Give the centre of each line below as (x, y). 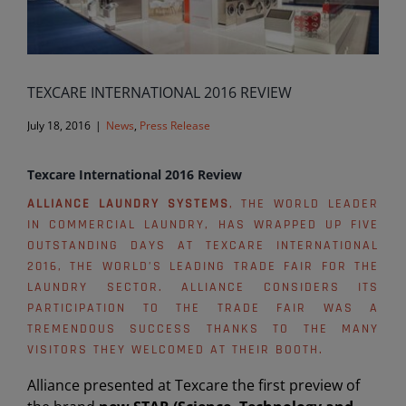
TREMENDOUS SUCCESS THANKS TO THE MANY (203, 329)
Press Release (175, 126)
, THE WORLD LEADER (304, 203)
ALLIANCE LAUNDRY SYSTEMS (128, 203)
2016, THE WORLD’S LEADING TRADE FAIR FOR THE (203, 266)
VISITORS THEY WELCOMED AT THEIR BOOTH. (175, 349)
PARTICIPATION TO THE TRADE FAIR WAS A (203, 308)
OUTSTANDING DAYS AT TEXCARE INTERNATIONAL (203, 245)
